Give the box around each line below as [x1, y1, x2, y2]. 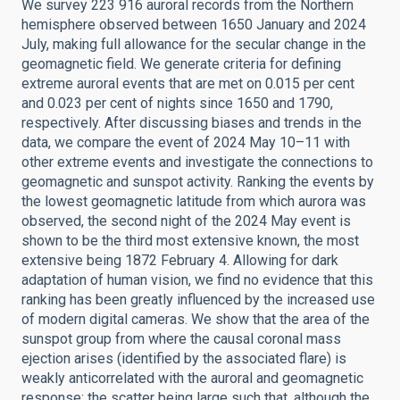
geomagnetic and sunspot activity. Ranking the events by [21, 173, 374, 190]
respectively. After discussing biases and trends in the [21, 114, 362, 131]
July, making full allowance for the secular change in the [21, 36, 366, 53]
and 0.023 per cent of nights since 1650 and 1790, [21, 95, 333, 112]
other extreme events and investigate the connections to [21, 154, 373, 171]
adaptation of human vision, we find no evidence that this [21, 271, 373, 288]
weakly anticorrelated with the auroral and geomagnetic [21, 370, 363, 387]
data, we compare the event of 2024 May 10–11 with [21, 134, 350, 151]
